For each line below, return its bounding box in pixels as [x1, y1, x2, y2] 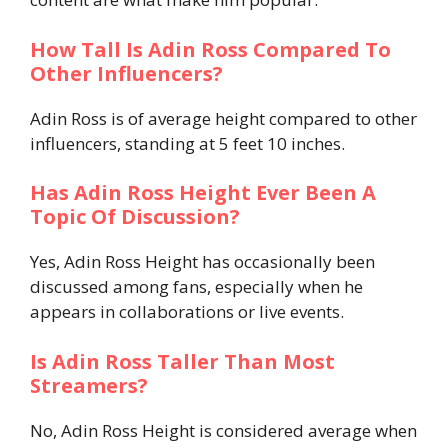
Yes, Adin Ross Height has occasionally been [30, 250, 375, 274]
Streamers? [30, 371, 148, 399]
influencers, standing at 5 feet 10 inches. [30, 131, 345, 155]
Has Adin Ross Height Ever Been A [30, 179, 376, 207]
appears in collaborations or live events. [30, 300, 344, 324]
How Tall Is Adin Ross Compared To [30, 35, 391, 63]
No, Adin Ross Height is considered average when [30, 418, 417, 442]
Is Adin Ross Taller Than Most [30, 347, 335, 375]
